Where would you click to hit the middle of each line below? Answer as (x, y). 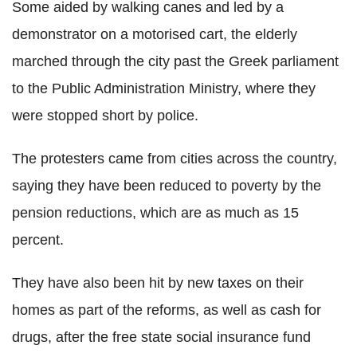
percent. (38, 240)
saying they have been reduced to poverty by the (167, 186)
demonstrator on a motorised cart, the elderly (155, 34)
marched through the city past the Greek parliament (175, 61)
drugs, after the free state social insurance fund (161, 337)
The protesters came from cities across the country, (175, 159)
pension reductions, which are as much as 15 (155, 213)
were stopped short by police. (105, 116)
